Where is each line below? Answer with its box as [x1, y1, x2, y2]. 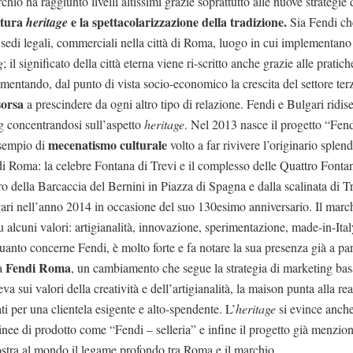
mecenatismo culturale [48, 135, 168, 154]
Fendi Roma [2, 258, 72, 277]
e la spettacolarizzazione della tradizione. [68, 12, 291, 31]
